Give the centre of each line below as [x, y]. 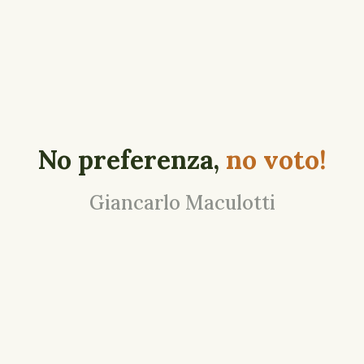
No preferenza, [132, 160]
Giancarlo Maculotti [182, 203]
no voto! [276, 160]
